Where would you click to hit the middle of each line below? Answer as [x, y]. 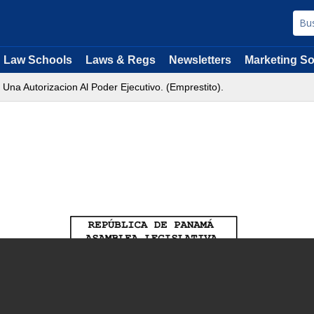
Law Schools [38, 60]
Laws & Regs [121, 60]
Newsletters [200, 60]
